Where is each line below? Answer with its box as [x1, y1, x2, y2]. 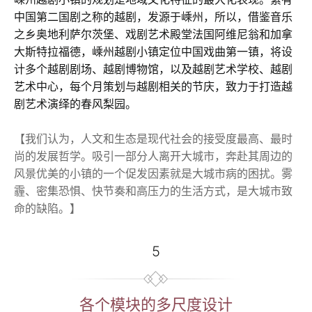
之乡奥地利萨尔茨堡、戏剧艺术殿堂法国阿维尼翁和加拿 [14, 26, 292, 41]
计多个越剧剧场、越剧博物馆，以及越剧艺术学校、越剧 [14, 61, 292, 76]
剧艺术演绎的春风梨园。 [14, 96, 136, 111]
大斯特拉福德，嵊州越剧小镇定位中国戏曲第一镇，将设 [14, 44, 292, 58]
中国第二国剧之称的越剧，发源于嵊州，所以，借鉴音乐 [14, 9, 292, 24]
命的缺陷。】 [14, 201, 81, 215]
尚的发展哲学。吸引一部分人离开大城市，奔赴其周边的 [14, 148, 292, 163]
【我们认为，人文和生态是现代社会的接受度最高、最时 [14, 131, 292, 146]
